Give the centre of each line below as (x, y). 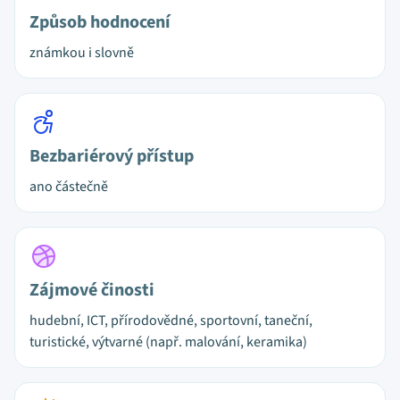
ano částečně (69, 187)
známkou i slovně (82, 53)
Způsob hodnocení (100, 22)
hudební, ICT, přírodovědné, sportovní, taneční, (171, 321)
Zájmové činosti (92, 290)
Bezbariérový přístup (112, 156)
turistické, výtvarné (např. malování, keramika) (168, 342)
